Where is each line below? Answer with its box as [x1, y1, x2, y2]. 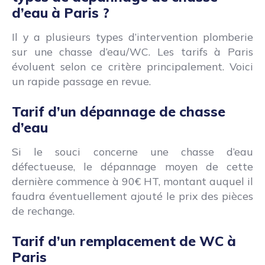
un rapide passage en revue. [12, 75, 151, 88]
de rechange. [12, 204, 75, 218]
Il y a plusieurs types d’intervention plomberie [12, 30, 253, 44]
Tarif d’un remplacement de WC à [12, 232, 236, 250]
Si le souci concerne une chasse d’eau [12, 145, 253, 159]
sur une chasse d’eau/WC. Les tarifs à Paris [12, 45, 253, 59]
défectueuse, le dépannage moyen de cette [12, 160, 253, 173]
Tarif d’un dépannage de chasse [12, 103, 225, 121]
